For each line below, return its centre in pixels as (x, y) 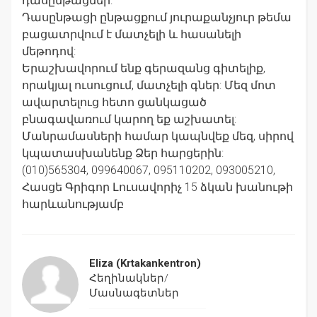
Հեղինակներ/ (129, 278)
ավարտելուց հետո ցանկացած (114, 102)
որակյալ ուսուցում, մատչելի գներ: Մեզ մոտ (149, 85)
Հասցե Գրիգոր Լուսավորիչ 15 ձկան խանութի (157, 187)
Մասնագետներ (134, 293)
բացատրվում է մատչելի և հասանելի (132, 34)
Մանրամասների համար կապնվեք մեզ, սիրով (158, 136)
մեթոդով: (49, 51)
